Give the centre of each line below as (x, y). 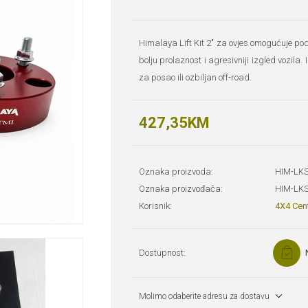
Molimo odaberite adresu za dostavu (204, 297)
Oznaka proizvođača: (181, 189)
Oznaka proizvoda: (176, 172)
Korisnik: (155, 206)
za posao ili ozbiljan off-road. (195, 78)
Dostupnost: (162, 253)
